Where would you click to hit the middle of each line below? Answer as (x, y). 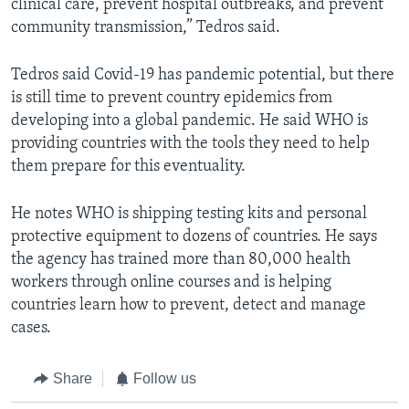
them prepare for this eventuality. (128, 167)
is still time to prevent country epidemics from (172, 99)
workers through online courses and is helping (171, 283)
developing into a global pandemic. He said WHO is (189, 121)
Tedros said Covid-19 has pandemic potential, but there (203, 76)
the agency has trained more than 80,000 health (181, 260)
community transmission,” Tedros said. (146, 28)
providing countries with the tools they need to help (190, 144)
